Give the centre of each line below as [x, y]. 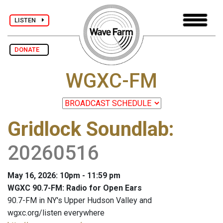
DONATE [29, 50]
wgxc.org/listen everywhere [56, 213]
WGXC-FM [111, 81]
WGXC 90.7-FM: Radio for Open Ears [75, 188]
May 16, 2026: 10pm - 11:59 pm [64, 176]
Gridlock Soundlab [88, 129]
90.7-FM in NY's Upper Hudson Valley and [80, 201]
